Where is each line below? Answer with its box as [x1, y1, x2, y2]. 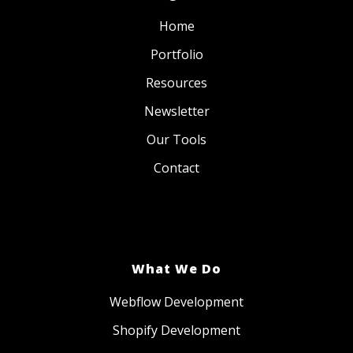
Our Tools [147, 130, 206, 148]
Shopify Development [113, 321, 240, 339]
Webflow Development [110, 292, 243, 310]
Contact [154, 158, 199, 176]
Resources [146, 73, 207, 91]
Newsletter [143, 102, 210, 120]
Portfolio [150, 45, 203, 63]
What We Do [132, 259, 221, 277]
